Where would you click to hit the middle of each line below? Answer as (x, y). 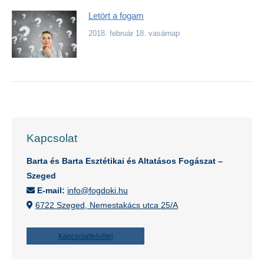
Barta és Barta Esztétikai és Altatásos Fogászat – (125, 161)
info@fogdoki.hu (98, 190)
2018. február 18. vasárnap (134, 33)
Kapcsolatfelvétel (85, 236)
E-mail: (51, 190)
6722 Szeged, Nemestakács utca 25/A (107, 205)
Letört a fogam (116, 16)
